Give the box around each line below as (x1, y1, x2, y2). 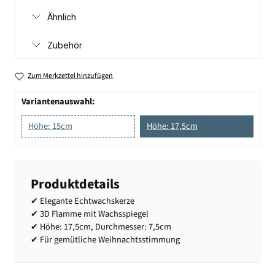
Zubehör (47, 40, 82, 51)
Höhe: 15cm (28, 119, 72, 133)
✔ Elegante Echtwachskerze (31, 194, 134, 207)
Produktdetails (31, 174, 120, 194)
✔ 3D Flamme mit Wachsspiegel (31, 207, 149, 220)
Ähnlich (47, 11, 76, 22)
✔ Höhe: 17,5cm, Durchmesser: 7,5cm (31, 220, 171, 233)
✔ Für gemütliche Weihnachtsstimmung (31, 233, 180, 246)
